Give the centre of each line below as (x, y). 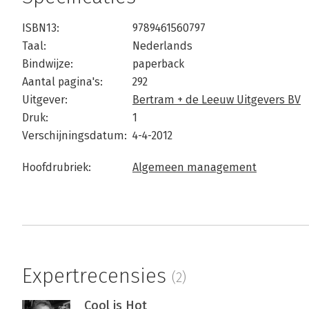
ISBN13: (41, 28)
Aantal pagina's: (62, 82)
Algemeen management (195, 168)
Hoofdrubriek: (57, 168)
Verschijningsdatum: (74, 136)
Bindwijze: (48, 64)
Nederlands (162, 46)
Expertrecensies (97, 276)
